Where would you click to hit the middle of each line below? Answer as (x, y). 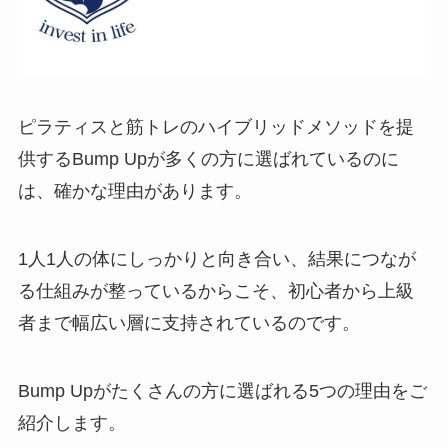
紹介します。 (71, 423)
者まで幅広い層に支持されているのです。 (188, 323)
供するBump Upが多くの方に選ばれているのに (208, 159)
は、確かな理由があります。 (134, 191)
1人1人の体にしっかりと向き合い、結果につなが (216, 259)
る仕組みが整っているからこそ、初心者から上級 (215, 291)
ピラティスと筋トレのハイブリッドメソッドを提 (215, 127)
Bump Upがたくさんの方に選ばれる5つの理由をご (222, 391)
